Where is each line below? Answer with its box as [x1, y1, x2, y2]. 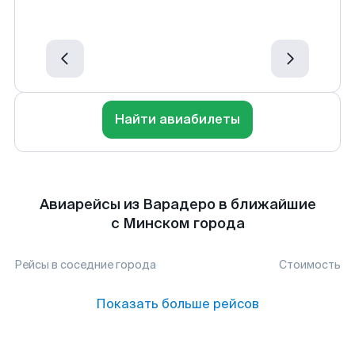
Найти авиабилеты [115, 111, 240, 128]
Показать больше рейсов [96, 296, 259, 312]
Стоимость [279, 258, 341, 272]
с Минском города [110, 214, 245, 233]
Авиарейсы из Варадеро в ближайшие [39, 195, 316, 214]
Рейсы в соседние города [14, 258, 156, 272]
